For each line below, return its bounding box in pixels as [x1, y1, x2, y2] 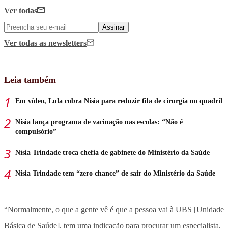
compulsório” [15, 127, 56, 135]
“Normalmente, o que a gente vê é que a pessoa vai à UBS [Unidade [4, 205, 224, 214]
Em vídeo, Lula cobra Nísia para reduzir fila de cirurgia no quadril [15, 97, 222, 105]
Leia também [4, 74, 56, 85]
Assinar [102, 23, 125, 31]
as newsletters [39, 38, 87, 47]
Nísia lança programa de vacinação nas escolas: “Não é [15, 118, 183, 126]
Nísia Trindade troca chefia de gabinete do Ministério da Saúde [15, 148, 210, 156]
